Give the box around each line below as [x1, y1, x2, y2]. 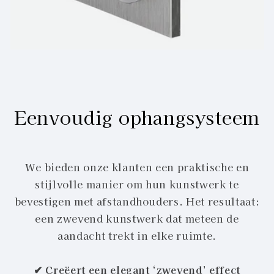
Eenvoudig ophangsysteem [13, 103, 261, 131]
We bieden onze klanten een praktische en [24, 160, 250, 175]
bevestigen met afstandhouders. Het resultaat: [14, 194, 260, 209]
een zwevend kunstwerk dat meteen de [35, 211, 239, 226]
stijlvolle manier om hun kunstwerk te [35, 177, 239, 192]
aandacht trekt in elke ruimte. [57, 228, 217, 243]
